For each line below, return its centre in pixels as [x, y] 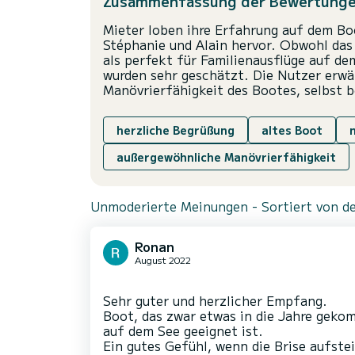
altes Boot [292, 130]
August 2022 [163, 260]
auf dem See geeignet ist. [183, 331]
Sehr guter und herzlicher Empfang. [215, 301]
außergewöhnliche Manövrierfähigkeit [226, 157]
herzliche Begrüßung [176, 130]
